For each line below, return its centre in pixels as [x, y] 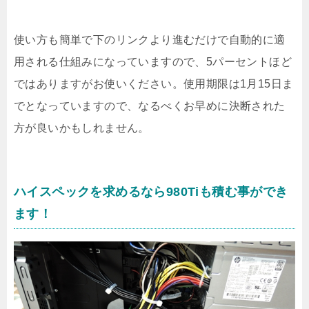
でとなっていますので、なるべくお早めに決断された [150, 106]
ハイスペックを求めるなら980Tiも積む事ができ [151, 192]
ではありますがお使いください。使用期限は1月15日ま [154, 84]
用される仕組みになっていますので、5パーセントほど [153, 62]
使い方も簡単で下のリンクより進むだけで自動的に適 [150, 40]
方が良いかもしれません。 [82, 128]
